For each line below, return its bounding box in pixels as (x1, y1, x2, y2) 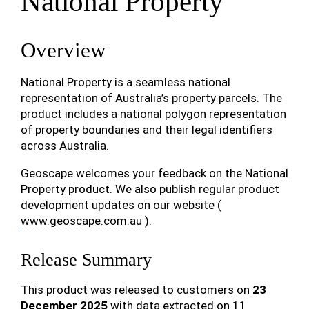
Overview (21, 39, 106, 62)
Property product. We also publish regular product (21, 182, 279, 196)
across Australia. (21, 139, 109, 152)
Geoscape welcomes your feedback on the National (21, 166, 288, 180)
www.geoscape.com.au (21, 214, 142, 228)
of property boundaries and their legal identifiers (21, 123, 272, 137)
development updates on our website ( (21, 198, 221, 212)
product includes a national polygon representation (21, 107, 286, 121)
